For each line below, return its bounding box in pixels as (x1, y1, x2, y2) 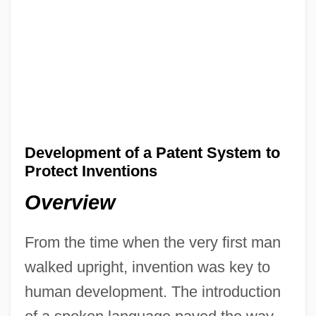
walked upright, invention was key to (24, 258, 270, 276)
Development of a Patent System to (24, 143, 280, 162)
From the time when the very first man (24, 233, 281, 252)
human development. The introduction (24, 283, 281, 301)
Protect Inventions (24, 162, 157, 180)
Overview (24, 191, 116, 214)
